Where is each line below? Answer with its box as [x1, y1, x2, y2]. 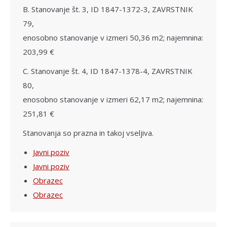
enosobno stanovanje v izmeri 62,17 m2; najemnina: [23, 94, 203, 104]
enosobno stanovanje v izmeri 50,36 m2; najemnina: [23, 32, 203, 43]
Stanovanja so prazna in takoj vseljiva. [23, 127, 154, 138]
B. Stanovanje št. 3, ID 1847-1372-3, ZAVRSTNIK [23, 4, 193, 14]
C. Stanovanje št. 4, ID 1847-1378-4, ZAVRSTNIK [23, 65, 193, 76]
